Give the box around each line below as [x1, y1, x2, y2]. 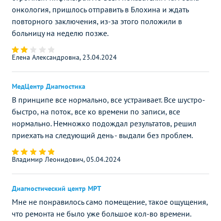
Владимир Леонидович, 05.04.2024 [12, 154, 121, 164]
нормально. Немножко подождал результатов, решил [12, 118, 196, 128]
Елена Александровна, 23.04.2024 [12, 52, 117, 62]
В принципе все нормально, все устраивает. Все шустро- [12, 94, 205, 105]
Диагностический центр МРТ [12, 184, 101, 193]
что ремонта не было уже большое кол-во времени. [12, 208, 191, 219]
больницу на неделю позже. [12, 28, 109, 38]
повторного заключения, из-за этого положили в [12, 16, 182, 26]
